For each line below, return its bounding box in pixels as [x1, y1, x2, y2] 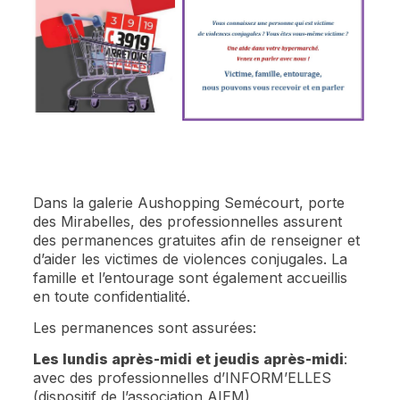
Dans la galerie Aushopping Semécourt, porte [33, 193, 346, 212]
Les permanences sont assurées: [33, 318, 257, 337]
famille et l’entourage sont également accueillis [33, 268, 348, 287]
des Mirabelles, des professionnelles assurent [33, 212, 343, 230]
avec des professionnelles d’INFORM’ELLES [33, 368, 332, 387]
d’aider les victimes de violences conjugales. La [33, 249, 348, 268]
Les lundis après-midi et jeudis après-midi [33, 349, 345, 368]
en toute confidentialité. [33, 287, 191, 305]
